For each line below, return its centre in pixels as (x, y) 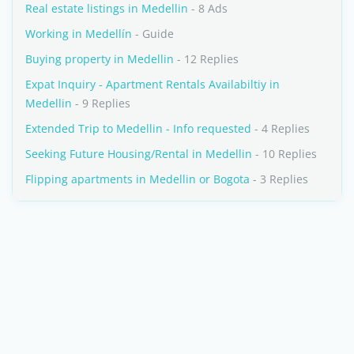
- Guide (153, 34)
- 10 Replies (284, 154)
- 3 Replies (279, 179)
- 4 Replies (281, 128)
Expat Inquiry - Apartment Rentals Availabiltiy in (153, 84)
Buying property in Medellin (100, 59)
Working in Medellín (79, 34)
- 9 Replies (101, 103)
